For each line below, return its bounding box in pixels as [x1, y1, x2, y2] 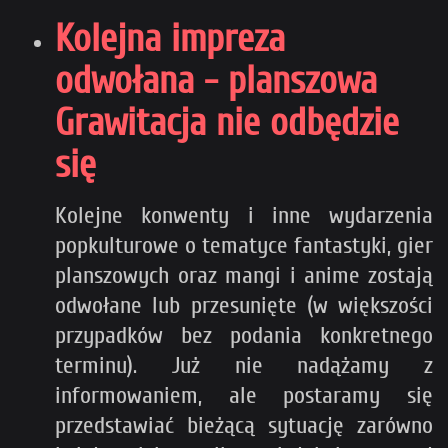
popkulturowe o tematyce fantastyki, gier [55, 231, 433, 259]
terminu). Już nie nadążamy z [55, 351, 433, 379]
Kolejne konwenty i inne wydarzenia [55, 201, 433, 229]
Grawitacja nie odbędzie [55, 100, 399, 145]
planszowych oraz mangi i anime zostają [55, 261, 433, 289]
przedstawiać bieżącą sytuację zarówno [55, 411, 433, 439]
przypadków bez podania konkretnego [55, 321, 433, 349]
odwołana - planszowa [55, 58, 377, 103]
